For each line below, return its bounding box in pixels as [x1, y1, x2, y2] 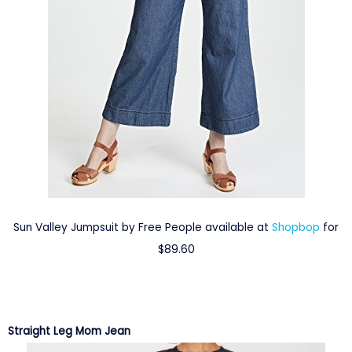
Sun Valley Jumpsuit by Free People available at [13, 220, 272, 236]
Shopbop [272, 220, 320, 236]
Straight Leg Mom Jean [8, 324, 130, 339]
